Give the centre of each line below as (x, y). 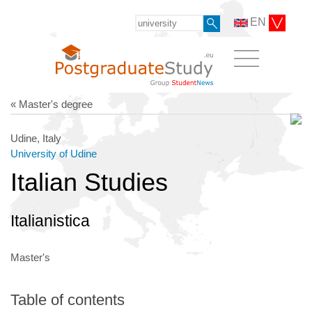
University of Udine (54, 153)
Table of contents (68, 299)
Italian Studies (89, 182)
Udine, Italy (36, 138)
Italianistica (50, 221)
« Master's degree (52, 104)
